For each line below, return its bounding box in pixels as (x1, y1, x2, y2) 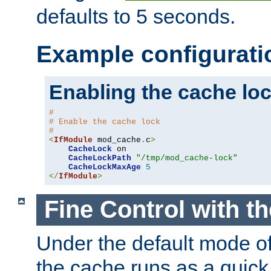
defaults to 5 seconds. (36, 4, 235, 28)
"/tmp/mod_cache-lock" (136, 153, 238, 163)
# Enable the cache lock (49, 117, 160, 126)
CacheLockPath (68, 153, 131, 163)
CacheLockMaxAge (68, 162, 141, 172)
